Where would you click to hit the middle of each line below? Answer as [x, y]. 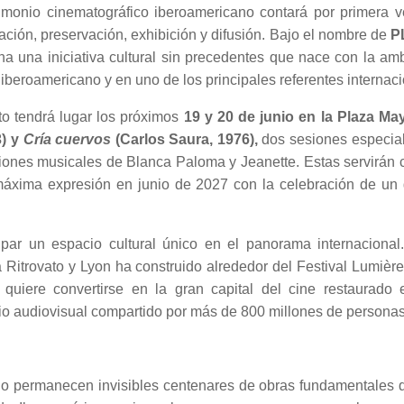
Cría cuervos [67, 140]
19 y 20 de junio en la [260, 117]
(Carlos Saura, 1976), [184, 140]
